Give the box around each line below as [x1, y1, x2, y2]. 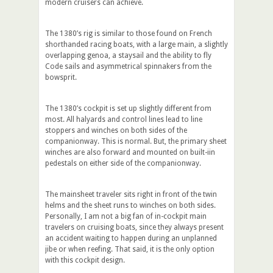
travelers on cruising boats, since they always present [45, 222, 224, 232]
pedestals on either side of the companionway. [45, 158, 201, 168]
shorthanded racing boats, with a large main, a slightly [45, 40, 228, 49]
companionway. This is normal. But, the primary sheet [45, 136, 227, 146]
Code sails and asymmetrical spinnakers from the [45, 62, 211, 71]
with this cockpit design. [45, 255, 125, 264]
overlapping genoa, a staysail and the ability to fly [45, 51, 211, 60]
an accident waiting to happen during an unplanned [45, 233, 217, 243]
